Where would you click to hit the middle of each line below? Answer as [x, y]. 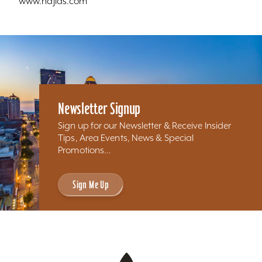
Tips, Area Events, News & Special [126, 137]
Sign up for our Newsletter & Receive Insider [145, 125]
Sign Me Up [91, 184]
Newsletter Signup [99, 108]
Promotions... [85, 150]
